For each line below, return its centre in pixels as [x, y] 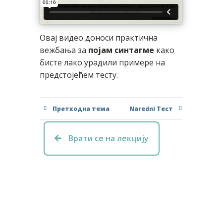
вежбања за [64, 50]
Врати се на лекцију [108, 138]
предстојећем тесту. [79, 75]
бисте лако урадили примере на [102, 63]
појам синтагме [121, 50]
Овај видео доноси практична [99, 38]
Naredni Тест [151, 109]
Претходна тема [81, 109]
